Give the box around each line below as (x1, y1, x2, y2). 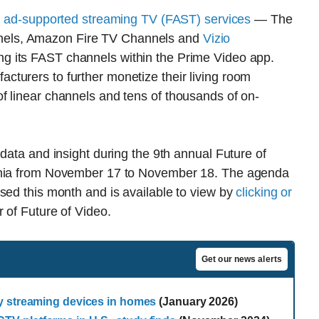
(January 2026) (156, 296, 238, 308)
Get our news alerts (202, 254, 282, 265)
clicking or (236, 185, 293, 200)
